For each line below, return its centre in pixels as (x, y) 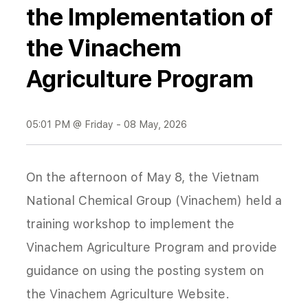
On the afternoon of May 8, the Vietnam (143, 177)
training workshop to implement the (130, 223)
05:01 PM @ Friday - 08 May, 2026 (107, 124)
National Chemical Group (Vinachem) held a (154, 200)
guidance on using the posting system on (145, 270)
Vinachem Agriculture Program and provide (152, 247)
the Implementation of (150, 16)
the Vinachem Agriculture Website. (128, 294)
